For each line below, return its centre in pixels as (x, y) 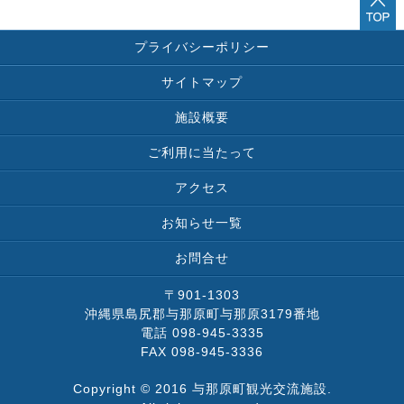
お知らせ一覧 (202, 223)
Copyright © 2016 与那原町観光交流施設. (202, 389)
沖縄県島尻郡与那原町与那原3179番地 (202, 314)
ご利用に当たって (202, 153)
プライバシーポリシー (202, 47)
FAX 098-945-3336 (202, 352)
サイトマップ (202, 83)
